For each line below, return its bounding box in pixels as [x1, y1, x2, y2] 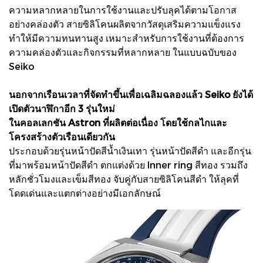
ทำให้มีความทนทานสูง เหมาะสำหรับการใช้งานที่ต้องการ [9, 32, 244, 43]
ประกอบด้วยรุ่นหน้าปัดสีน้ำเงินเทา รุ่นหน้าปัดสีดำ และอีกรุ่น [9, 144, 251, 156]
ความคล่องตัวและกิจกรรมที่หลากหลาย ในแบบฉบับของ [9, 46, 237, 58]
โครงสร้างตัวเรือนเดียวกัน [9, 130, 115, 142]
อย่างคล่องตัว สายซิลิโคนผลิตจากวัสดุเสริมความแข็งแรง [9, 18, 241, 29]
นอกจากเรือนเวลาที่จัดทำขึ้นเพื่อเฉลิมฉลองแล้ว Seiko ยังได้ [9, 88, 253, 100]
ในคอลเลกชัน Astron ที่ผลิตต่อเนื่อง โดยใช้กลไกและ [9, 116, 227, 128]
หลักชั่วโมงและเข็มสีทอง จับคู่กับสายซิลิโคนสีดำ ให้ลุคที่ [9, 173, 239, 184]
